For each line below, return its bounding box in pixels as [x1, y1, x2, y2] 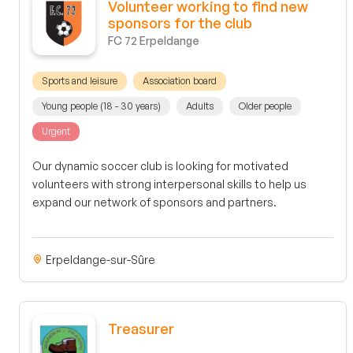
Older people [239, 100, 292, 113]
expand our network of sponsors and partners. [32, 195, 277, 210]
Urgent [42, 125, 70, 138]
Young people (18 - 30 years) [42, 100, 161, 113]
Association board [143, 75, 217, 87]
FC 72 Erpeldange [108, 34, 199, 48]
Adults [186, 100, 214, 113]
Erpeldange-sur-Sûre [43, 252, 155, 266]
